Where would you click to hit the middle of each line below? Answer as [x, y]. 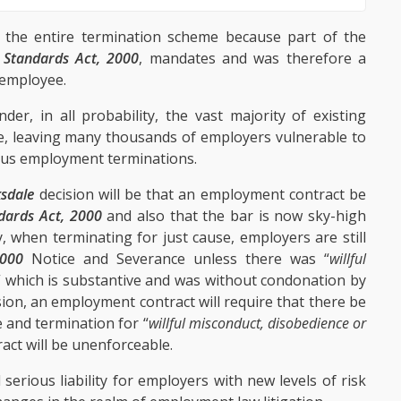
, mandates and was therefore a [253, 58]
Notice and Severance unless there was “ [176, 258]
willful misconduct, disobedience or [257, 323]
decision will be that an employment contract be [200, 194]
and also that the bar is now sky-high [234, 215]
